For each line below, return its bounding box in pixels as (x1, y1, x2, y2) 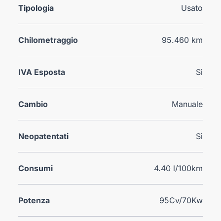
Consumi (18, 163, 53, 173)
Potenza (18, 195, 50, 205)
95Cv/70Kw (159, 195, 203, 205)
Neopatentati (18, 131, 69, 141)
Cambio (18, 99, 48, 109)
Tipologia (18, 2, 54, 13)
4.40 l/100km (153, 163, 203, 173)
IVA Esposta (18, 67, 66, 77)
